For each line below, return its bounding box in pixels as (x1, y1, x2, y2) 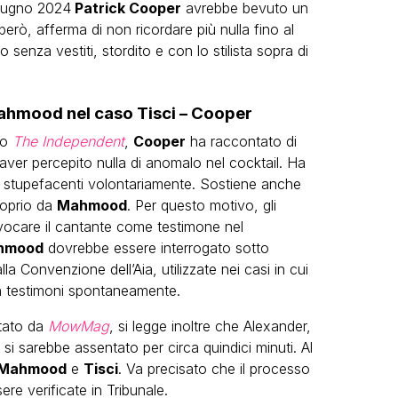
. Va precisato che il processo (117, 359, 310, 378)
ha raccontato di (185, 131, 297, 150)
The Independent (12, 131, 124, 150)
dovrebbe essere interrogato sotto (43, 238, 269, 257)
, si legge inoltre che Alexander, (108, 316, 311, 335)
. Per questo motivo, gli (126, 195, 276, 214)
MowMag (47, 316, 109, 335)
